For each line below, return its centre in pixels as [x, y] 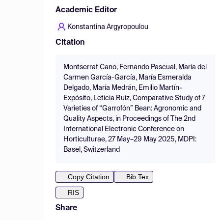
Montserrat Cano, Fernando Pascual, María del [135, 67]
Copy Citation [89, 177]
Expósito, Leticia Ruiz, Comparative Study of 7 [134, 98]
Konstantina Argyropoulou [108, 27]
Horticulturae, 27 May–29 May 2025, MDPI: [130, 139]
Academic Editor [86, 10]
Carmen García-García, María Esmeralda [127, 78]
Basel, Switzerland [92, 150]
